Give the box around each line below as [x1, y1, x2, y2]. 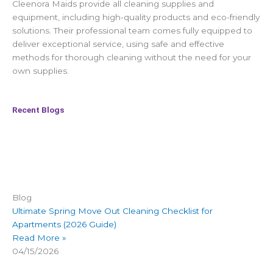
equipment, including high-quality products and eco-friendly [12, 12, 260, 22]
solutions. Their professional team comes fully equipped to [12, 25, 252, 35]
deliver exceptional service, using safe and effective [12, 38, 224, 49]
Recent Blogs [12, 105, 64, 115]
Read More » [12, 233, 66, 243]
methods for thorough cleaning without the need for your [12, 52, 251, 62]
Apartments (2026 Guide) [12, 219, 116, 230]
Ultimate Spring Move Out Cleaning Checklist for [12, 206, 213, 216]
